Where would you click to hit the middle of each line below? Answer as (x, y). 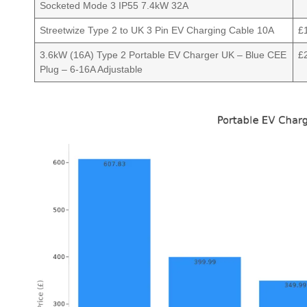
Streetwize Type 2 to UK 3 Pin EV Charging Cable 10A (157, 30)
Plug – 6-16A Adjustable (91, 70)
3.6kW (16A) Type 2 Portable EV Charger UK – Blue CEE (163, 55)
